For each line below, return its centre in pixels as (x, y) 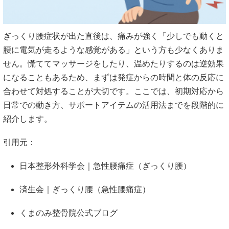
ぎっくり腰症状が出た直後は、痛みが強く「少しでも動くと (113, 36)
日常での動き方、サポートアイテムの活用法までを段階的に (113, 105)
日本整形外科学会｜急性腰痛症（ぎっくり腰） (105, 166)
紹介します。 (28, 119)
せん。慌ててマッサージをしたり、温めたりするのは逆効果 (113, 63)
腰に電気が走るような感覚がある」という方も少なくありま (113, 50)
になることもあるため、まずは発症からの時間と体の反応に (113, 77)
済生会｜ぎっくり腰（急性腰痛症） (85, 190)
